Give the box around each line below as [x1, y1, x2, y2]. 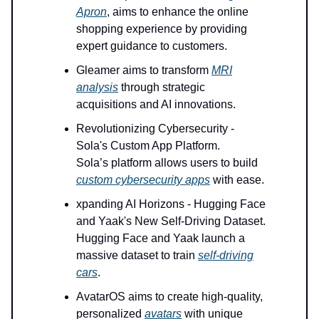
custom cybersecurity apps [76, 174, 210, 187]
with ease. [210, 174, 264, 187]
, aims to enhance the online [107, 6, 249, 19]
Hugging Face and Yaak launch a [76, 232, 245, 245]
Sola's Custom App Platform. [76, 140, 220, 152]
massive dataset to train [76, 249, 198, 262]
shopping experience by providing [76, 23, 247, 36]
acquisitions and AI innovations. [76, 98, 236, 111]
